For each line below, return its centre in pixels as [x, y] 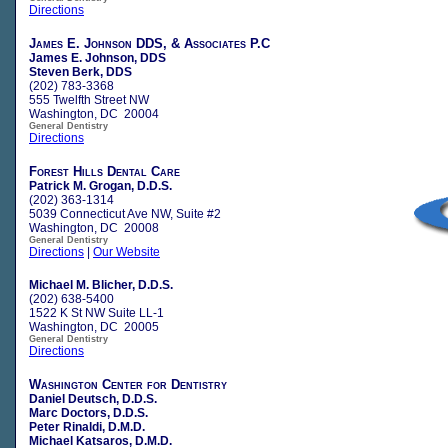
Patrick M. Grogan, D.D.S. [100, 185]
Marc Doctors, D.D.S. [88, 412]
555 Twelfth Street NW [89, 99]
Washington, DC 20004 [94, 113]
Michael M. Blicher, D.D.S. [101, 284]
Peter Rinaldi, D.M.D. [87, 426]
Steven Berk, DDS [80, 71]
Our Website [126, 251]
